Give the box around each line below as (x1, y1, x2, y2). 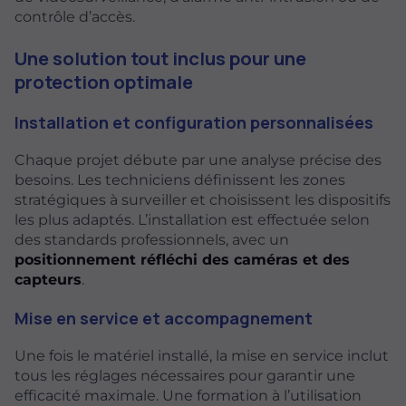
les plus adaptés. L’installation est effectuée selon (14, 211, 370, 229)
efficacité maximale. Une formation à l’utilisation (14, 386, 362, 404)
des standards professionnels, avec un (14, 231, 289, 249)
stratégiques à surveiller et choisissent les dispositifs (14, 191, 391, 209)
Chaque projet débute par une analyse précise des (14, 151, 382, 169)
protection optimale (14, 68, 193, 94)
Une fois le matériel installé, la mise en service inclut (14, 346, 389, 364)
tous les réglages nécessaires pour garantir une (14, 366, 355, 384)
